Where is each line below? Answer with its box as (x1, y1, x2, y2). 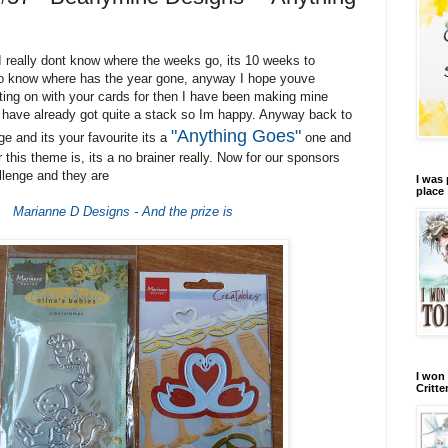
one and (300, 130, 351, 146)
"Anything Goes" (170, 126, 301, 147)
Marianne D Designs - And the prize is (13, 204, 233, 220)
